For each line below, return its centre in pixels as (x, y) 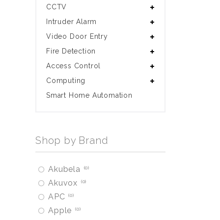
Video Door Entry (77, 36)
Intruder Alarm (72, 22)
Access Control (74, 66)
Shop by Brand (72, 140)
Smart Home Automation (89, 95)
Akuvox (63, 183)
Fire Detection (71, 51)
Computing (66, 81)
